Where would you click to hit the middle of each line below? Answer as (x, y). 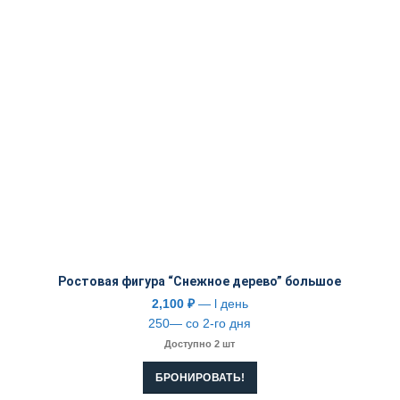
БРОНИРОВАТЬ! (200, 377)
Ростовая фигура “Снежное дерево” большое (200, 281)
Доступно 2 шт (200, 343)
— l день (221, 303)
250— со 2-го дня (200, 323)
